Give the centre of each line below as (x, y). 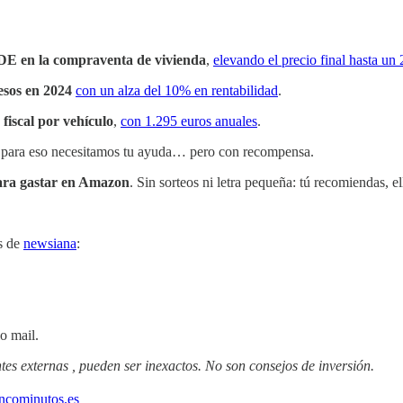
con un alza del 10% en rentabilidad (177, 91)
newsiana (50, 244)
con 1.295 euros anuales (189, 121)
